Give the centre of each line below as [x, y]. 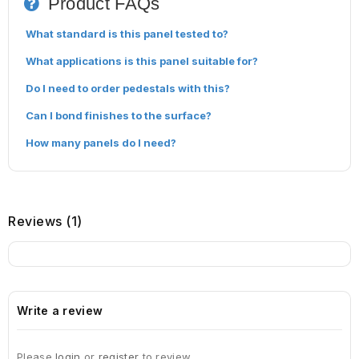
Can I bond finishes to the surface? [119, 116]
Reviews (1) [45, 222]
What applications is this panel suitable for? [142, 61]
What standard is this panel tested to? [127, 34]
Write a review [60, 311]
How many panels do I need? [101, 143]
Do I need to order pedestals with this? [128, 89]
